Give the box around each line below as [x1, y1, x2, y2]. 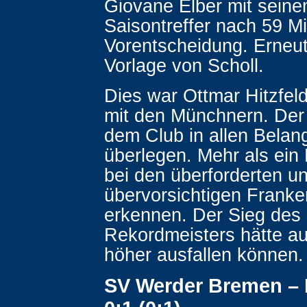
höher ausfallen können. [104, 244, 304, 265]
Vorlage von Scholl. [104, 55, 264, 76]
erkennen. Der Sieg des [104, 204, 301, 225]
